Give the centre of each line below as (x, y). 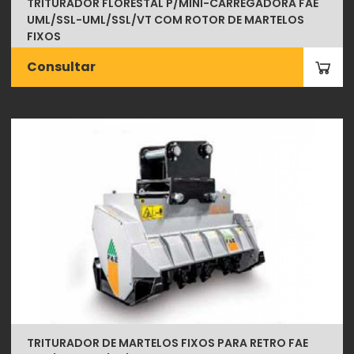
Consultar (62, 67)
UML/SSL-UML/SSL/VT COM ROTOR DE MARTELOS (166, 19)
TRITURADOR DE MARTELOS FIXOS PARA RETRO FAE (168, 343)
